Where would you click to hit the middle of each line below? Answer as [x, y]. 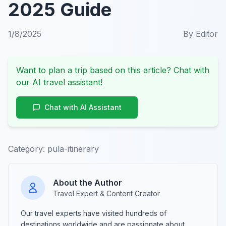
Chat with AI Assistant [83, 107]
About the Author [88, 182]
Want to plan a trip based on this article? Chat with [113, 70]
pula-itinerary [73, 149]
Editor [207, 34]
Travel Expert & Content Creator [106, 193]
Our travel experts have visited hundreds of [94, 213]
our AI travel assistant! [59, 82]
